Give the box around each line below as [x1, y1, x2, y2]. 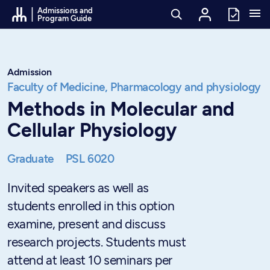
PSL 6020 [65, 152, 115, 166]
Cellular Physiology [7, 119, 177, 142]
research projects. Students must [7, 234, 186, 250]
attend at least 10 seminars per [7, 253, 172, 268]
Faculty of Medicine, [7, 80, 108, 94]
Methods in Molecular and [7, 98, 234, 121]
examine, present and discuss [7, 216, 166, 231]
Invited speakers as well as [7, 180, 149, 195]
